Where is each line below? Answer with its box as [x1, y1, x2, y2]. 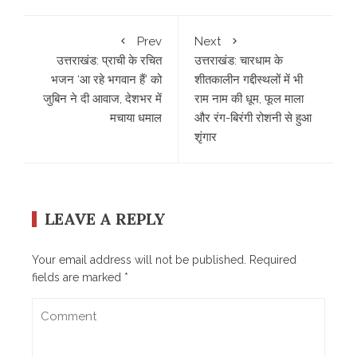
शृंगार [194, 130, 217, 144]
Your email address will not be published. [32, 253, 246, 266]
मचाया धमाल [110, 111, 162, 125]
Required [249, 253, 296, 266]
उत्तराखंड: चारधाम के [194, 53, 283, 68]
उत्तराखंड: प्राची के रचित [57, 53, 162, 68]
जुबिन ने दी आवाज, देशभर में [43, 92, 162, 106]
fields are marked [32, 271, 124, 284]
